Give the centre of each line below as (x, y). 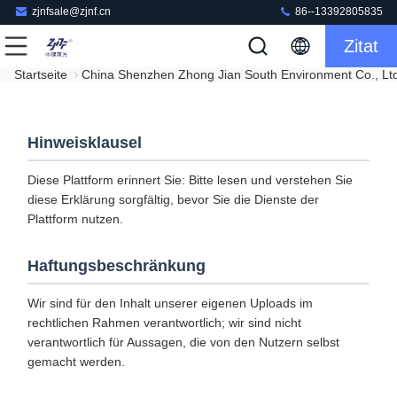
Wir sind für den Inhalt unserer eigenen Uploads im (170, 303)
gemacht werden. (76, 362)
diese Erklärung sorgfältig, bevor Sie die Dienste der (173, 199)
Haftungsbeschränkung (117, 266)
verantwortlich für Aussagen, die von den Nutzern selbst (183, 342)
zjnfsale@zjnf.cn (71, 12)
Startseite (41, 74)
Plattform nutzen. (75, 219)
